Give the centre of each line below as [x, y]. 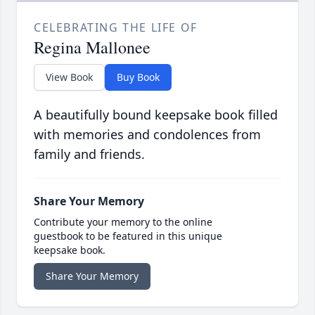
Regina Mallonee [92, 47]
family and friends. [89, 154]
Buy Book [138, 77]
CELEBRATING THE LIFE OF [116, 28]
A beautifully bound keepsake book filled [156, 115]
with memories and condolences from [147, 135]
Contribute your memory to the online [123, 222]
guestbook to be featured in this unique [128, 236]
